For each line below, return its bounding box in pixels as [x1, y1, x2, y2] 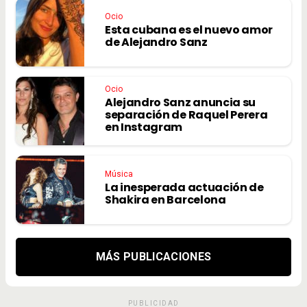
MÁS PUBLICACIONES [95, 250, 212, 264]
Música [105, 169, 133, 180]
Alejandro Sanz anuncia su [105, 95, 256, 111]
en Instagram [105, 119, 183, 136]
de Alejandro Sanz [105, 34, 208, 51]
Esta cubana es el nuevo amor [105, 22, 273, 38]
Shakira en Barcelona [105, 192, 228, 208]
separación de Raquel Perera [105, 107, 268, 123]
